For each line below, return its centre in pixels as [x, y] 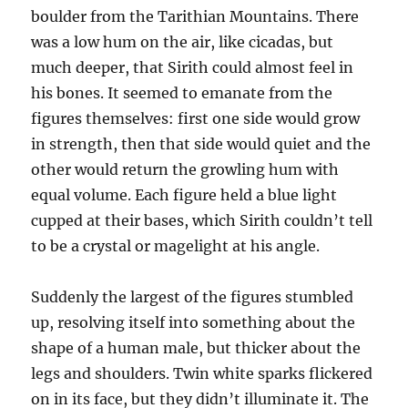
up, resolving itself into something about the [194, 323]
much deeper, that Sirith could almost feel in [193, 68]
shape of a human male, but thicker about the [196, 348]
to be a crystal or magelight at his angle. [176, 246]
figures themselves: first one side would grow [196, 119]
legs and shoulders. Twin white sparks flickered [202, 374]
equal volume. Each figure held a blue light [184, 195]
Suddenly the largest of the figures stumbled [193, 297]
